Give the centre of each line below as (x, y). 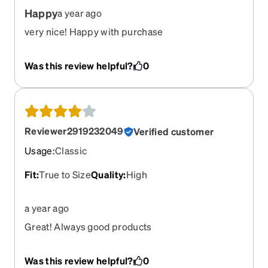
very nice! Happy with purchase (94, 32)
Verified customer (173, 132)
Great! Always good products (88, 227)
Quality (107, 175)
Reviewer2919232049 (74, 131)
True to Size (65, 175)
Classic (71, 151)
